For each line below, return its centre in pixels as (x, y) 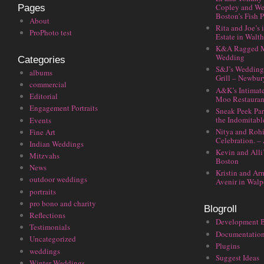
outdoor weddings (58, 179)
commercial (48, 84)
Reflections (47, 215)
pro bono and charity (63, 203)
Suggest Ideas (237, 257)
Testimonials (50, 227)
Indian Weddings (57, 143)
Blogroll (220, 209)
